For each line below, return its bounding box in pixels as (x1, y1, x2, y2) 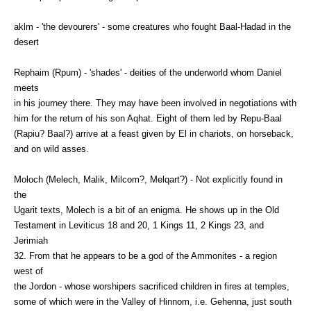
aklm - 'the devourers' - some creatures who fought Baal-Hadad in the (14, 21, 291, 32)
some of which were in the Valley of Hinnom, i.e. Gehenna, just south (14, 296, 292, 307)
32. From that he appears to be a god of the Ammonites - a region (14, 250, 277, 261)
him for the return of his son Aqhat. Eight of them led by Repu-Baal (14, 112, 282, 124)
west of (14, 265, 43, 276)
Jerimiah (14, 235, 48, 246)
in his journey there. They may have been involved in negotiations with (14, 97, 296, 108)
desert (14, 36, 39, 47)
